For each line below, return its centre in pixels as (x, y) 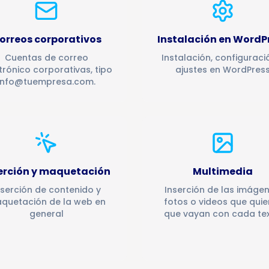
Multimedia (223, 171)
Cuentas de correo (46, 58)
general (46, 214)
